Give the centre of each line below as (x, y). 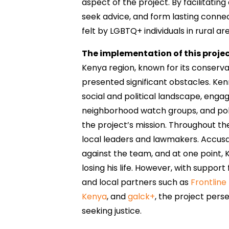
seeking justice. (112, 211)
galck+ (142, 197)
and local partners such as (136, 182)
